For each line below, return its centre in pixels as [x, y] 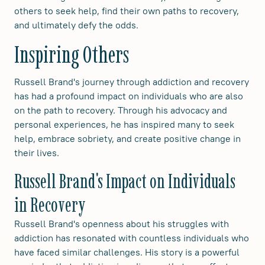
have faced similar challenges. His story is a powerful [127, 252]
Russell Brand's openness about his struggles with [122, 223]
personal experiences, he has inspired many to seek [124, 124]
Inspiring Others [72, 54]
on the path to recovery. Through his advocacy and [121, 110]
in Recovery [50, 204]
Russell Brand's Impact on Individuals [125, 181]
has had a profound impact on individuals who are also [129, 96]
